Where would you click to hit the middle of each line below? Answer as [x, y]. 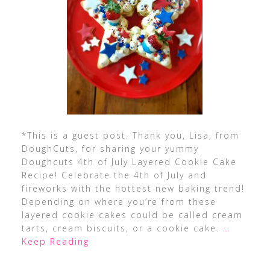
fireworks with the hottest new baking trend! [135, 188]
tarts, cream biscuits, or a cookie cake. [122, 228]
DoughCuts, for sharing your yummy [110, 149]
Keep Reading [55, 241]
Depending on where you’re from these [119, 202]
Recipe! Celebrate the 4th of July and [114, 175]
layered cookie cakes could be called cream [132, 215]
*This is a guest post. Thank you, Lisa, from [130, 135]
